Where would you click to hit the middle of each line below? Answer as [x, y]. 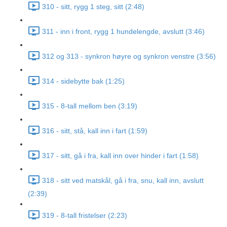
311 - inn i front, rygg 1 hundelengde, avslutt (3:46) [123, 32]
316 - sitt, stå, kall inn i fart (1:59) [95, 131]
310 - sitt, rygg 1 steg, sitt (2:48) [93, 7]
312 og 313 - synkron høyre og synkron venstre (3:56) [129, 56]
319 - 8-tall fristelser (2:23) [85, 216]
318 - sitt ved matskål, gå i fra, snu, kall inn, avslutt [123, 181]
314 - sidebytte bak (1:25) [83, 81]
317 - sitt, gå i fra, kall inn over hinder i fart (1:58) [120, 156]
